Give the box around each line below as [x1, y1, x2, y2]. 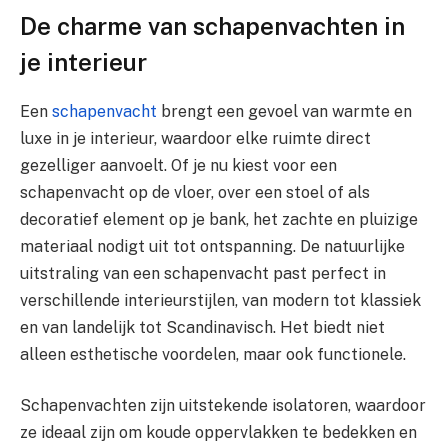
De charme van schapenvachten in [20, 11, 405, 40]
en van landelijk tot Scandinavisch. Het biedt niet [20, 317, 385, 337]
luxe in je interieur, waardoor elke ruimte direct [20, 128, 371, 148]
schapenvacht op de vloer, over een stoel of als [20, 182, 370, 202]
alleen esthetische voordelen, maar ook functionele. [20, 344, 406, 364]
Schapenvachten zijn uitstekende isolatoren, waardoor [20, 396, 426, 416]
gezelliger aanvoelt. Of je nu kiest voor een [20, 155, 337, 175]
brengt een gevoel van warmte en [157, 101, 412, 121]
